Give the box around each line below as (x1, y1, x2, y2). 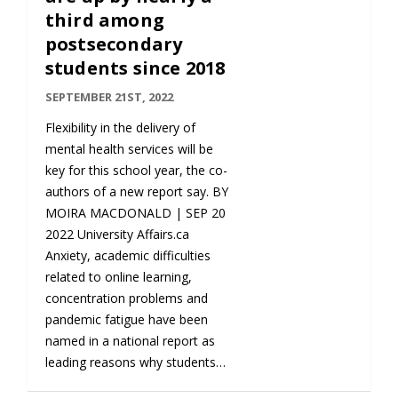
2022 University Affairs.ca (44, 226, 189, 243)
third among (44, 8, 164, 33)
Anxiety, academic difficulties (44, 247, 211, 265)
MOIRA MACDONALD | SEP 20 (44, 204, 226, 222)
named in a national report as (44, 332, 215, 350)
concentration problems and (44, 290, 208, 307)
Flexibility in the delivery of (44, 119, 195, 137)
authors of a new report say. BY (44, 183, 228, 201)
